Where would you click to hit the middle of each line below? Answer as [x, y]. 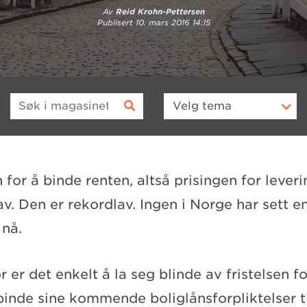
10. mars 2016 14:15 [173, 22]
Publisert [116, 22]
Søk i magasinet [55, 100]
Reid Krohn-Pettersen [160, 11]
